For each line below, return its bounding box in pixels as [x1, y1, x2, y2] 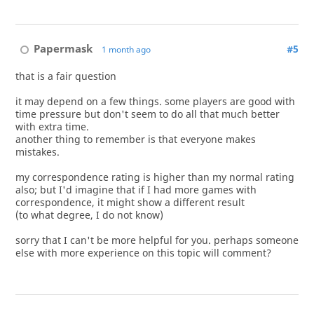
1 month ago [101, 43, 151, 56]
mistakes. [15, 145, 60, 158]
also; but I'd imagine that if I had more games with [15, 183, 257, 196]
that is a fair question [15, 69, 116, 83]
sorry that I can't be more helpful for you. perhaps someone [15, 233, 299, 247]
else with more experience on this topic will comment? [15, 246, 271, 259]
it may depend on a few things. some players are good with [15, 95, 295, 108]
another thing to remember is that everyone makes [15, 132, 256, 146]
